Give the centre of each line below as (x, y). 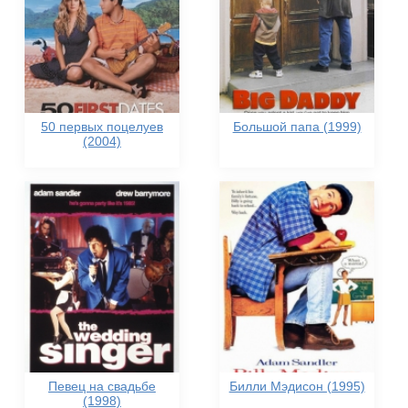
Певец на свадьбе (102, 386)
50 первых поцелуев (102, 127)
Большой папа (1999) (297, 127)
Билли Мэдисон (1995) (297, 386)
